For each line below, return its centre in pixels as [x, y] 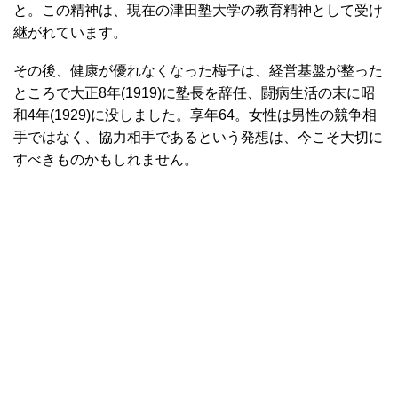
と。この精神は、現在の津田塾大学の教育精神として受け [198, 10]
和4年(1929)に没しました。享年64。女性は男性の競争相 [195, 115]
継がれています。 [70, 32]
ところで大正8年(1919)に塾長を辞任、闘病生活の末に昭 [194, 92]
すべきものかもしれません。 [106, 159]
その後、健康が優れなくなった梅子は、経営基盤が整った [198, 70]
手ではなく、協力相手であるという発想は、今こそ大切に [198, 137]
